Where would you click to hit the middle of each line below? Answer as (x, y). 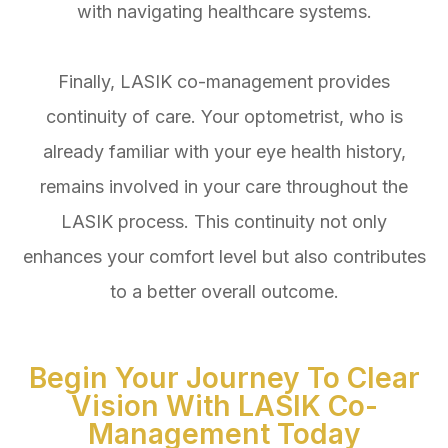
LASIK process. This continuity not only (224, 221)
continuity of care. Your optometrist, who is (224, 116)
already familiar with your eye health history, (224, 151)
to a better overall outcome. (224, 291)
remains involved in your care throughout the (224, 186)
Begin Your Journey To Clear (224, 377)
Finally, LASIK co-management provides (224, 81)
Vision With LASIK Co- (224, 405)
